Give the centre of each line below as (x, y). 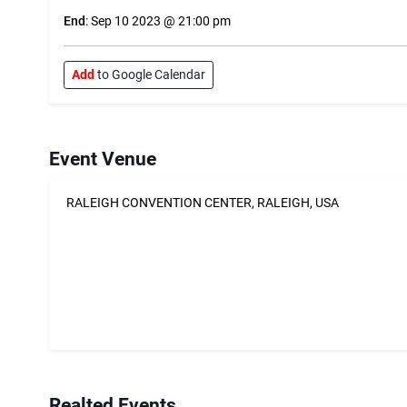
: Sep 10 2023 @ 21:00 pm (158, 22)
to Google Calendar (150, 75)
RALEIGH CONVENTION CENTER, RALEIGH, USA (201, 203)
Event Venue (103, 159)
